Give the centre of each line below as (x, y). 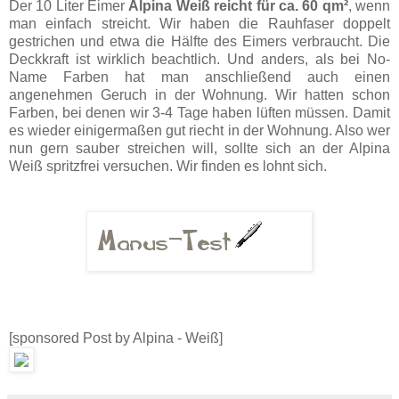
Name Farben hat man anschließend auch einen (199, 77)
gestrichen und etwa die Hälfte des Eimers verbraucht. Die (199, 41)
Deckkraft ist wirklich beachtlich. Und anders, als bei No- (199, 59)
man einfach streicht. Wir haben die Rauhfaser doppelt (199, 23)
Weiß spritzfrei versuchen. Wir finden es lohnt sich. (168, 166)
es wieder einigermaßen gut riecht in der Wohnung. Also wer (199, 130)
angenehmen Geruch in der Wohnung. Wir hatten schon (199, 94)
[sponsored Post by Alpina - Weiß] (116, 338)
